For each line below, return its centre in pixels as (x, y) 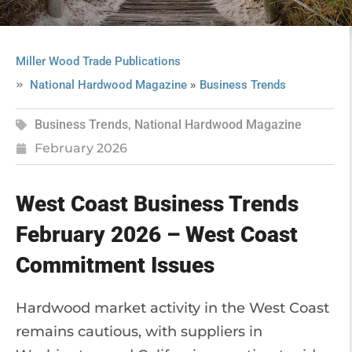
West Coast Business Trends (157, 204)
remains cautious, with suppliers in (139, 332)
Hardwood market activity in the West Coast (172, 308)
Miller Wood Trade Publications (98, 61)
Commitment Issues (115, 265)
